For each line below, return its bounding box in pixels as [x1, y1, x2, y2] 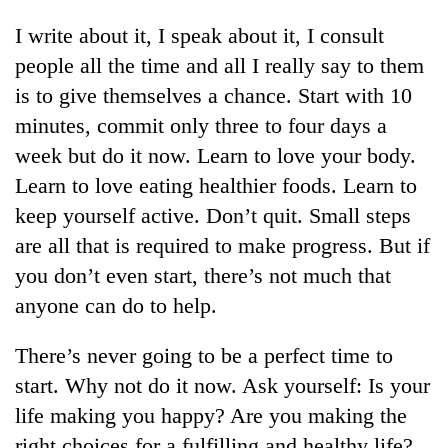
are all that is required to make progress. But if [15, 232, 430, 258]
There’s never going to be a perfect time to [15, 342, 393, 368]
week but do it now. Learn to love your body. [15, 142, 416, 168]
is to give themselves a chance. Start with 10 [15, 82, 412, 108]
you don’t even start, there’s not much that [15, 262, 391, 288]
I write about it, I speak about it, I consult [15, 22, 384, 48]
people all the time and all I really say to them [15, 52, 424, 78]
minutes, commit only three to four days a [15, 112, 387, 138]
